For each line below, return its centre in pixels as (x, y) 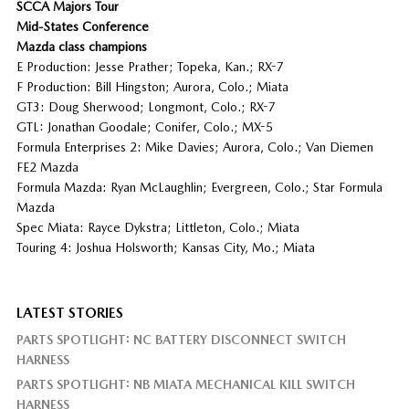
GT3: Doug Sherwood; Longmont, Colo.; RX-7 (146, 106)
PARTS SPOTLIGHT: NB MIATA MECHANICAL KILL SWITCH (185, 384)
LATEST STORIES (69, 312)
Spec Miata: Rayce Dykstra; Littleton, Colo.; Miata (157, 227)
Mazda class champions (81, 46)
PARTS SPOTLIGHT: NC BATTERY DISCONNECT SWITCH (181, 339)
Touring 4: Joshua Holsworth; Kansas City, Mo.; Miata (165, 247)
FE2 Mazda (47, 167)
